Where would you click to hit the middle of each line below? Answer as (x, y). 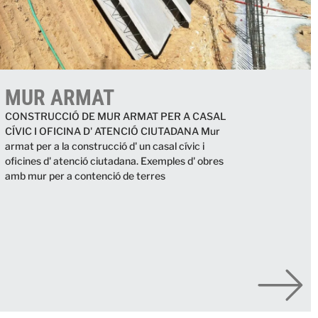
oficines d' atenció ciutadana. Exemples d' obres (114, 161)
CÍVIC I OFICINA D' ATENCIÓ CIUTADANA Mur (112, 131)
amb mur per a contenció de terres (85, 176)
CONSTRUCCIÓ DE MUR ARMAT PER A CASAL (115, 116)
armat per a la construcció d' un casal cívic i (104, 146)
